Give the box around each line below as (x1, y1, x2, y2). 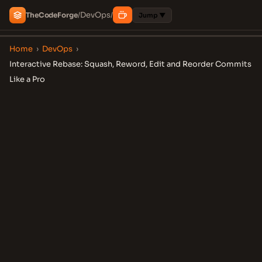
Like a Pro (9, 74, 45, 84)
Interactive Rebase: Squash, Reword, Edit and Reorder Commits (9, 59, 251, 69)
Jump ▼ (138, 11, 166, 19)
